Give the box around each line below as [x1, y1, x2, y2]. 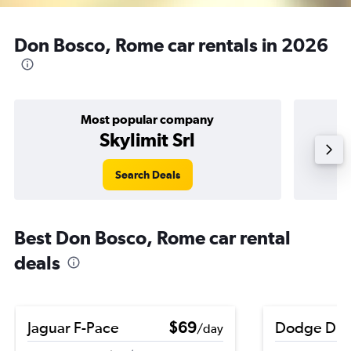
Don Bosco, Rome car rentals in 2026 [14, 34, 328, 56]
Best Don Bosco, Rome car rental [14, 226, 291, 248]
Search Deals [114, 168, 180, 181]
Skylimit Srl [100, 128, 196, 150]
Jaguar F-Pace [27, 318, 119, 336]
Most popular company [81, 112, 215, 126]
